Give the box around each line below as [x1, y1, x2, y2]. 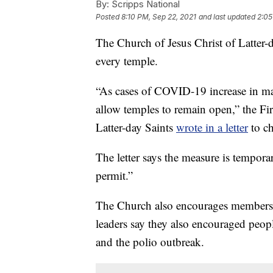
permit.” [96, 168, 133, 183]
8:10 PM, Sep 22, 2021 [121, 12, 196, 22]
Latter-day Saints [96, 119, 176, 135]
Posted [96, 12, 121, 22]
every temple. [96, 53, 158, 69]
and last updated [199, 12, 255, 22]
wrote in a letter [176, 119, 248, 135]
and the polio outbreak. [96, 234, 204, 250]
